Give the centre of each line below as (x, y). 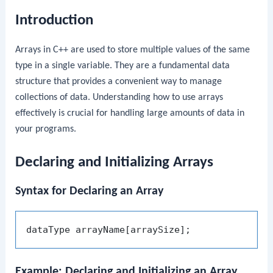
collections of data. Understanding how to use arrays (119, 97)
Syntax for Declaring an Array (90, 191)
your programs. (46, 129)
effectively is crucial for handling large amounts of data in (130, 113)
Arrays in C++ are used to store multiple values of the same (133, 50)
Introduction (55, 20)
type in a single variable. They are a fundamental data (123, 66)
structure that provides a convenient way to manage (119, 81)
